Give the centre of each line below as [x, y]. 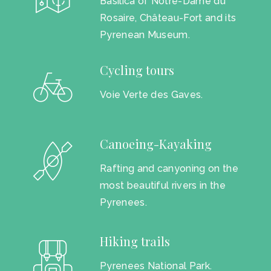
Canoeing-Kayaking [155, 143]
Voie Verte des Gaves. [151, 94]
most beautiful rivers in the [162, 185]
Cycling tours [137, 70]
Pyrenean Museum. [145, 34]
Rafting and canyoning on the [169, 168]
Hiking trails [135, 241]
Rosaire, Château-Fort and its [168, 18]
